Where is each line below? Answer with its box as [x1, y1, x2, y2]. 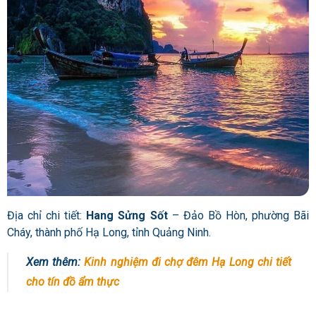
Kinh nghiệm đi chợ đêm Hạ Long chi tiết [84, 255, 292, 269]
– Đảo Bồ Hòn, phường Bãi [167, 208, 310, 222]
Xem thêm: [26, 255, 85, 269]
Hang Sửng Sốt [86, 208, 168, 222]
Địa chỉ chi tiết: [7, 208, 87, 222]
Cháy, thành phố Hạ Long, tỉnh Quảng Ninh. [7, 225, 214, 239]
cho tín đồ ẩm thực [26, 274, 119, 288]
